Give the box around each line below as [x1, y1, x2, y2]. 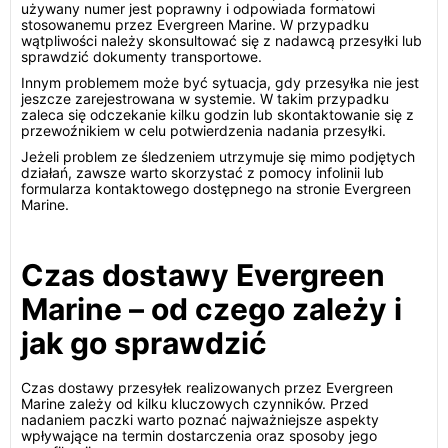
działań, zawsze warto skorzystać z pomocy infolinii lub [21, 164, 384, 181]
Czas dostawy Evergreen [21, 257, 385, 293]
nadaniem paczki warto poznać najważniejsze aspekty [21, 411, 379, 428]
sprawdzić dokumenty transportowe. [21, 48, 262, 65]
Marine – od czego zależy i [21, 291, 402, 327]
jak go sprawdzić [21, 325, 267, 361]
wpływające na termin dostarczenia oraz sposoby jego [21, 427, 377, 444]
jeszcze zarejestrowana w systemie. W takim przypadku [21, 90, 389, 107]
